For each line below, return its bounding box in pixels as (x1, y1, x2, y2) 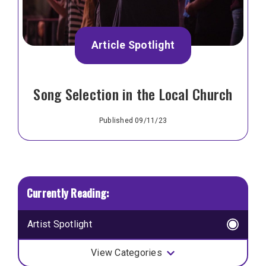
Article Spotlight (91, 39, 175, 52)
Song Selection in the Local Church (33, 83, 233, 104)
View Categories (91, 247, 162, 259)
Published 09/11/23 (99, 116, 167, 125)
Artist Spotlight (27, 218, 92, 230)
